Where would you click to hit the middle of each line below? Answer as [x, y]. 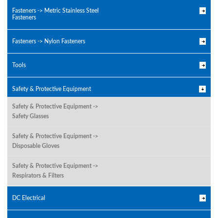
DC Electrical [29, 198]
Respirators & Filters [38, 175]
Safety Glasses [30, 116]
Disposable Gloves [36, 146]
